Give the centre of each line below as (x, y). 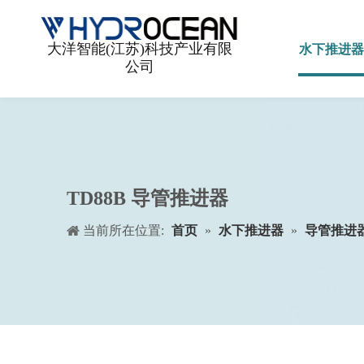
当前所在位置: (123, 230)
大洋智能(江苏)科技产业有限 (139, 48)
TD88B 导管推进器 (147, 198)
